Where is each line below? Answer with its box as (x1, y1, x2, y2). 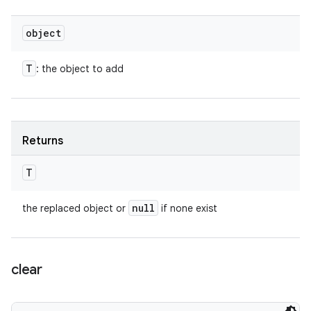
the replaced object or (22, 202, 128, 215)
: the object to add (36, 62, 124, 75)
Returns (22, 134, 63, 148)
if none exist (158, 202, 217, 215)
